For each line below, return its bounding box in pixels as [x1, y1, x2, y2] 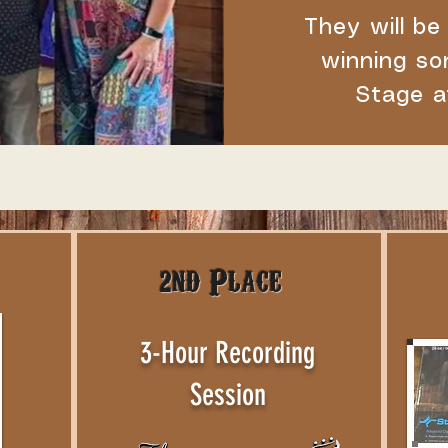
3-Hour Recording [140, 334, 316, 371]
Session [189, 376, 266, 413]
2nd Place [160, 258, 283, 300]
